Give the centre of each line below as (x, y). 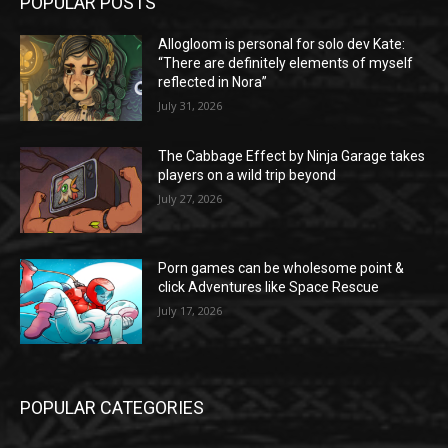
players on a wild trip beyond (247, 175)
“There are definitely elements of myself (286, 63)
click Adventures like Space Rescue (269, 286)
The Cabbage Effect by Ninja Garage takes (292, 156)
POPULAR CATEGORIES (112, 408)
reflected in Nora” (213, 82)
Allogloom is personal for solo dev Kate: (282, 44)
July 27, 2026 (190, 199)
